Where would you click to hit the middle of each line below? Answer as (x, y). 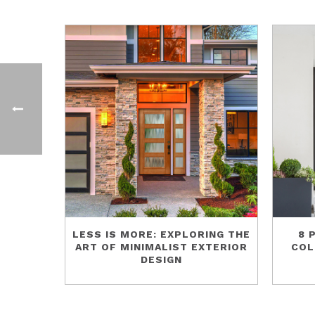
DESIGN (162, 259)
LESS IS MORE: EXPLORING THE (162, 234)
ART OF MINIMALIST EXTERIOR (162, 246)
